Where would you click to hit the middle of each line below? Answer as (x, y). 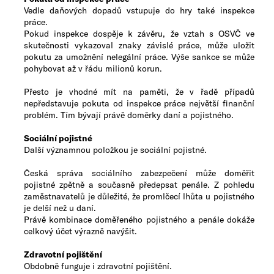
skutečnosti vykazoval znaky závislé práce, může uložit (139, 45)
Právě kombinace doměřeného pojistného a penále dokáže (139, 219)
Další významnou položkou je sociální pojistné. (116, 150)
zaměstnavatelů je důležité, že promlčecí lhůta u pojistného (139, 196)
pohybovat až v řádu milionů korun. (93, 68)
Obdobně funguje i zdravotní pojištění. (98, 266)
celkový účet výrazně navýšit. (81, 231)
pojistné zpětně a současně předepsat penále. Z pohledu (139, 184)
